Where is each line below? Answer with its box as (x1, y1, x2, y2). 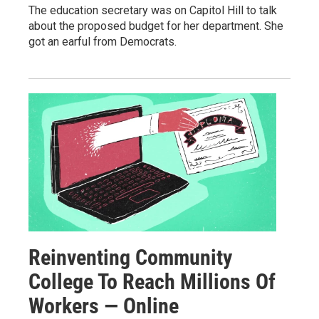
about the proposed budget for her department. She (28, 19, 283, 33)
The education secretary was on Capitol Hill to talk (28, 3, 277, 17)
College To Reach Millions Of (28, 268, 276, 294)
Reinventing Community (28, 244, 232, 270)
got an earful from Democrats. (28, 34, 177, 48)
